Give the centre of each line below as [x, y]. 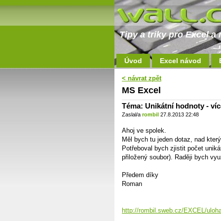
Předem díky [140, 175]
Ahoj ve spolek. [144, 130]
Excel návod [181, 61]
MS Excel [141, 90]
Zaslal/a [132, 114]
